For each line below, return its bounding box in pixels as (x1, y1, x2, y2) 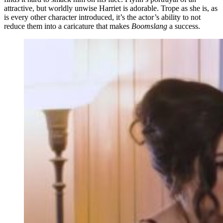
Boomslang (131, 21, 169, 30)
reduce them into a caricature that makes (4, 21, 131, 30)
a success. (169, 21, 200, 30)
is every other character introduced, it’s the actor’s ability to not (4, 12, 201, 21)
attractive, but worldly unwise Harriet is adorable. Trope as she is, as (4, 3, 218, 12)
